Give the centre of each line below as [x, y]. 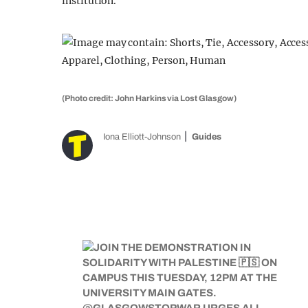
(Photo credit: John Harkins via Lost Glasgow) [149, 98]
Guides [207, 137]
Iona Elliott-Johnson [142, 137]
